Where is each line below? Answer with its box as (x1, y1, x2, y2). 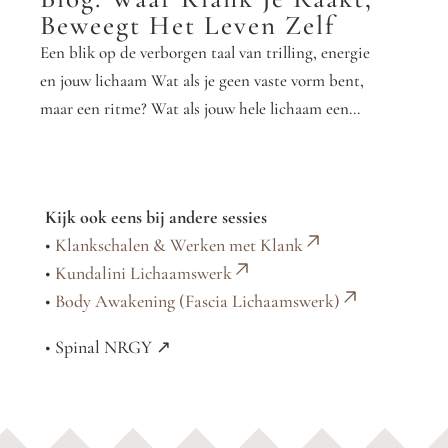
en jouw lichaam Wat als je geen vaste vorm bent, (40, 69, 364, 91)
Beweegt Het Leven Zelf (40, 8, 335, 42)
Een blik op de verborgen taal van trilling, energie (40, 41, 370, 63)
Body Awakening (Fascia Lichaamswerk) (54, 289, 340, 312)
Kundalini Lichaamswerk (54, 261, 232, 284)
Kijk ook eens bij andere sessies (44, 205, 267, 228)
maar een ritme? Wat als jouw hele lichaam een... (40, 97, 360, 119)
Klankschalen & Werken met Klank (54, 233, 303, 256)
